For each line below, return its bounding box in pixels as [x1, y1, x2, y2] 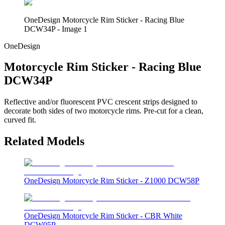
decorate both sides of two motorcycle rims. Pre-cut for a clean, [4, 106, 203, 116]
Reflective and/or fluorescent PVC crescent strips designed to [4, 97, 197, 106]
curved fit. [4, 116, 36, 125]
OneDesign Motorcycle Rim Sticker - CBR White [24, 211, 182, 220]
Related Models [4, 135, 84, 148]
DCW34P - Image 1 [24, 24, 87, 33]
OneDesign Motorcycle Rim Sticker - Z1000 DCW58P [24, 176, 199, 185]
